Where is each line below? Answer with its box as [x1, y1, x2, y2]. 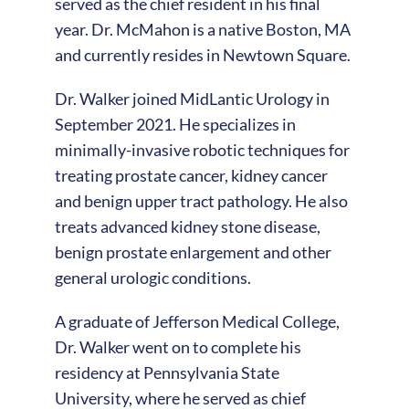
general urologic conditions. [54, 267, 251, 288]
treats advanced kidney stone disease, [54, 215, 320, 236]
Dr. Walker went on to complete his [54, 336, 301, 357]
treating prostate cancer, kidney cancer [54, 164, 328, 185]
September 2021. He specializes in [54, 113, 296, 134]
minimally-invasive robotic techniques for [54, 139, 350, 160]
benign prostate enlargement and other [54, 241, 331, 262]
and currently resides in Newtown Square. [54, 44, 351, 65]
